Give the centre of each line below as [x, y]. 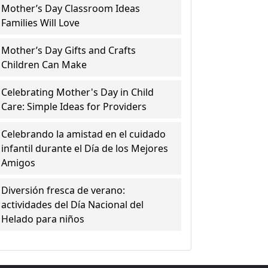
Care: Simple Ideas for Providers [74, 106]
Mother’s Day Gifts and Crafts [69, 50]
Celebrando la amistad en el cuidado [84, 134]
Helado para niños [43, 219]
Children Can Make [44, 65]
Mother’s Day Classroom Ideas [71, 8]
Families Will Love [41, 23]
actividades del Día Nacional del [73, 205]
